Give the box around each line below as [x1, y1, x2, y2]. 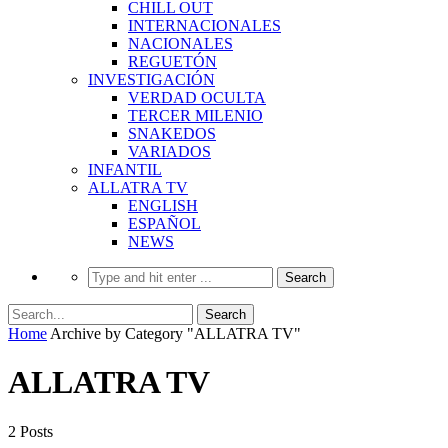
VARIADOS [128, 142, 211, 160]
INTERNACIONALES [128, 16, 281, 34]
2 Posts [8, 422, 53, 440]
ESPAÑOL [128, 214, 201, 232]
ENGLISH [128, 196, 198, 214]
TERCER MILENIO [128, 106, 263, 124]
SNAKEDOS [128, 124, 216, 142]
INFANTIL [88, 160, 162, 178]
